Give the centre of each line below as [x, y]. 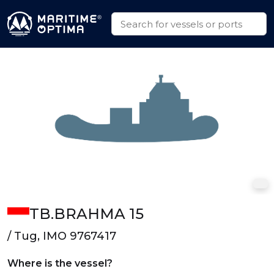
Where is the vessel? [60, 263]
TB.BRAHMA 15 [86, 214]
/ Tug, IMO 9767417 [62, 236]
